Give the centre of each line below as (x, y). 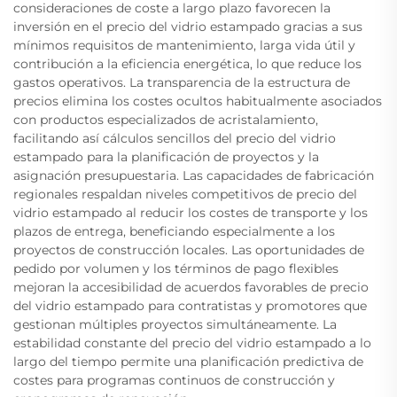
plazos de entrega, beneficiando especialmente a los (174, 232)
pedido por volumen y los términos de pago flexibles (176, 269)
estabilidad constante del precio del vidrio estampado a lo (192, 343)
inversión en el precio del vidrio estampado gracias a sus (188, 27)
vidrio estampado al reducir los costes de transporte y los (191, 213)
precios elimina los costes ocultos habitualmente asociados (198, 101)
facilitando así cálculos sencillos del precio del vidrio (175, 139)
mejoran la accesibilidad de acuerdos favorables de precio (191, 288)
